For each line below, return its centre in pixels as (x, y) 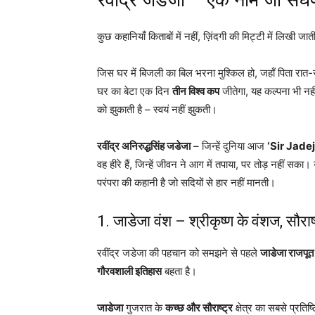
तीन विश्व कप (196, 91)
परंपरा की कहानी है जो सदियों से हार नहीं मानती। (186, 182)
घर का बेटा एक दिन (135, 91)
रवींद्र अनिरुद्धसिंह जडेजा (144, 146)
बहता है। (179, 271)
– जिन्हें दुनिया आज (229, 146)
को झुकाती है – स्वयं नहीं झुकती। (157, 109)
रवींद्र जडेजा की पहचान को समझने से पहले (179, 252)
